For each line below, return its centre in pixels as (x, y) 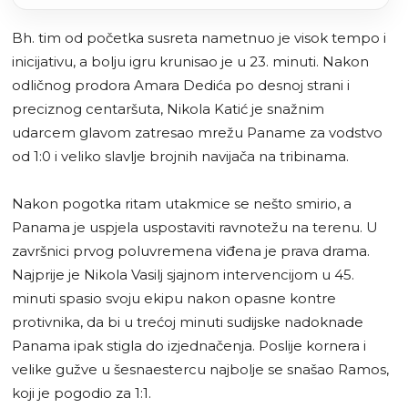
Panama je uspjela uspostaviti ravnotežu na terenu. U (195, 227)
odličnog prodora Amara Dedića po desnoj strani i (181, 85)
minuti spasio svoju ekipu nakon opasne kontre (174, 298)
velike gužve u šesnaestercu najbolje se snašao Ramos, (200, 369)
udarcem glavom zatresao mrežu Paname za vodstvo (197, 132)
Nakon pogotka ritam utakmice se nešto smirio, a (182, 203)
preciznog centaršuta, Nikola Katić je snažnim (168, 108)
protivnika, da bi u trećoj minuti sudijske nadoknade (188, 321)
